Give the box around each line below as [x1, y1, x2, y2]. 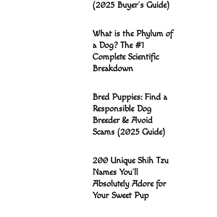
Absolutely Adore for [93, 179, 166, 189]
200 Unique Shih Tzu [93, 155, 169, 166]
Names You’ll [93, 167, 138, 177]
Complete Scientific [93, 52, 159, 62]
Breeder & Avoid [93, 115, 153, 125]
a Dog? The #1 [93, 40, 144, 50]
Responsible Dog [93, 104, 152, 114]
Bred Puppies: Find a [93, 92, 167, 102]
